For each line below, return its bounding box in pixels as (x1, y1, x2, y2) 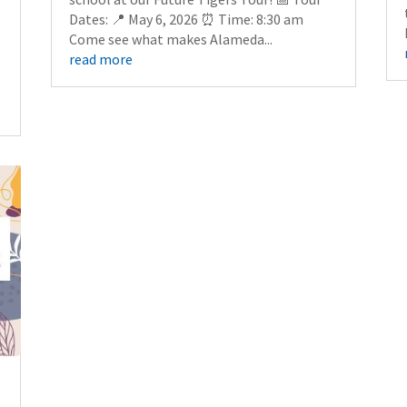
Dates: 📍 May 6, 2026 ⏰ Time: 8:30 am (68, 9, 303, 28)
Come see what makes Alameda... (68, 29, 273, 48)
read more (68, 49, 133, 68)
